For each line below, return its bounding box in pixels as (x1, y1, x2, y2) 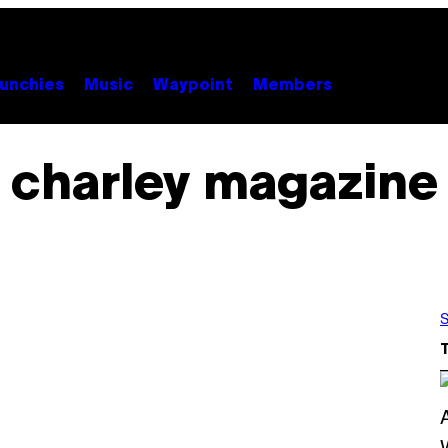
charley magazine (10, 162, 438, 209)
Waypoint (153, 78, 233, 93)
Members (253, 78, 332, 93)
